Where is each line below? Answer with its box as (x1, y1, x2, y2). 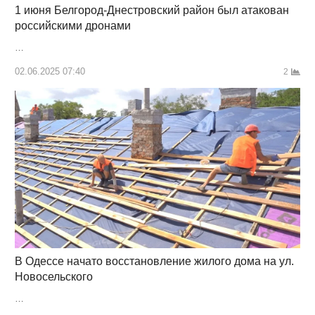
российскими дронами (14, 20, 131, 32)
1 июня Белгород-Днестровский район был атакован (14, 4, 289, 17)
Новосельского (14, 271, 93, 283)
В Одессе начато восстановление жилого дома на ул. (14, 255, 294, 268)
